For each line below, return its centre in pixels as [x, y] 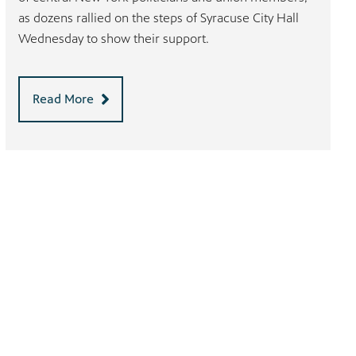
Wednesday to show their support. [114, 38]
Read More [64, 99]
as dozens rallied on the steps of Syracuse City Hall [159, 17]
